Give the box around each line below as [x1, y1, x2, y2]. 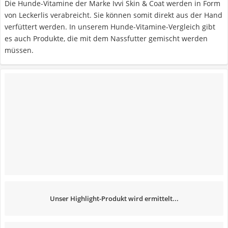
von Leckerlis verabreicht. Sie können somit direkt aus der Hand [5, 10, 222, 20]
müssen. [5, 45, 34, 55]
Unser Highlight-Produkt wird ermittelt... [49, 193, 179, 203]
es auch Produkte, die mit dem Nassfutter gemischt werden [5, 34, 208, 43]
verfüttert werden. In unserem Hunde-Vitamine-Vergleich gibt [5, 22, 215, 32]
